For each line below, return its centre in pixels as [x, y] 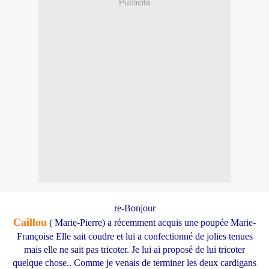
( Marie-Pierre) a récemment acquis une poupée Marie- [151, 223]
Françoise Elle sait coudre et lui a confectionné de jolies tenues [134, 237]
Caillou [30, 222]
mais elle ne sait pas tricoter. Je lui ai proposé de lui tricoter [134, 250]
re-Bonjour [134, 208]
